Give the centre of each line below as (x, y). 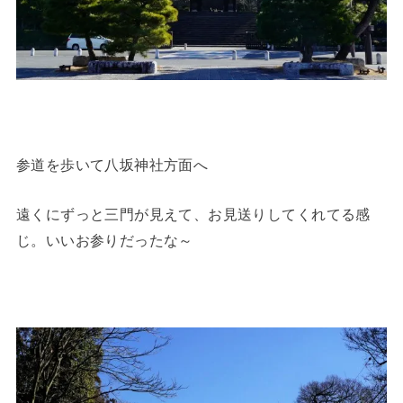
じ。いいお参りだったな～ (104, 241)
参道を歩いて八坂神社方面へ (112, 165)
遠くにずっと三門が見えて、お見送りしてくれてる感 (193, 215)
